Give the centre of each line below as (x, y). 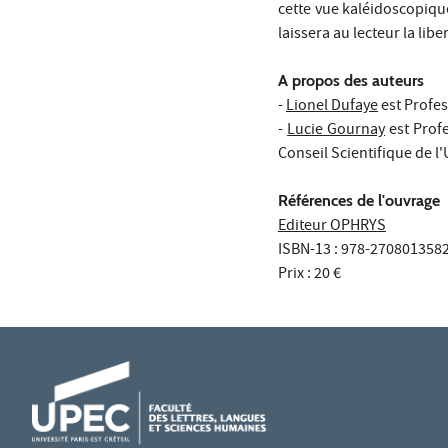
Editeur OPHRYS (332, 227)
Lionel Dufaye (332, 107)
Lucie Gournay (336, 131)
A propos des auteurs (351, 81)
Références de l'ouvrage (359, 201)
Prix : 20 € (309, 275)
